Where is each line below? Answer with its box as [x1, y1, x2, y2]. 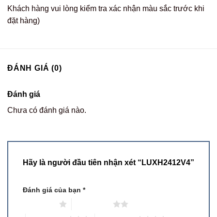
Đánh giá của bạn [23, 186, 83, 194]
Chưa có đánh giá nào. [7, 106, 86, 114]
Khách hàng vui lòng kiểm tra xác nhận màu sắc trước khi [7, 4, 204, 13]
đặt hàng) [7, 16, 40, 25]
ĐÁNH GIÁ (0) [7, 63, 62, 72]
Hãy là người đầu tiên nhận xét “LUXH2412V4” [23, 158, 194, 167]
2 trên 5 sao [71, 200, 113, 208]
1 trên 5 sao [18, 200, 59, 208]
